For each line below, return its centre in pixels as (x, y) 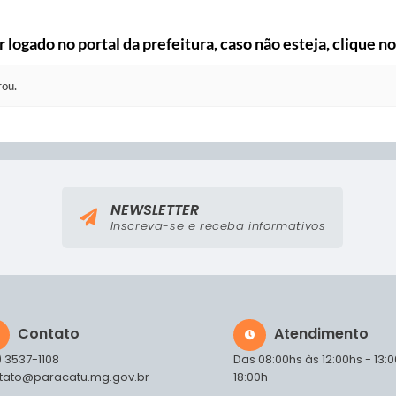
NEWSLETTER (154, 210)
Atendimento (321, 334)
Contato (49, 334)
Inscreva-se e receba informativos (218, 226)
